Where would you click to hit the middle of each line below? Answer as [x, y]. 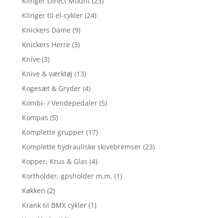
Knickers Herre [46, 44]
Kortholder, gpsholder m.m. [67, 176]
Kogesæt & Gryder [51, 88]
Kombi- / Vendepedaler [59, 103]
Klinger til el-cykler [52, 15]
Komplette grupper [53, 132]
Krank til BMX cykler [54, 205]
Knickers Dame [46, 30]
